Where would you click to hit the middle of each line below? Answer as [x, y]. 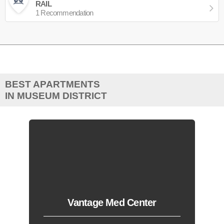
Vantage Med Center [112, 203]
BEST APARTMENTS [52, 84]
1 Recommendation [64, 12]
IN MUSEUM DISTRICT [56, 95]
